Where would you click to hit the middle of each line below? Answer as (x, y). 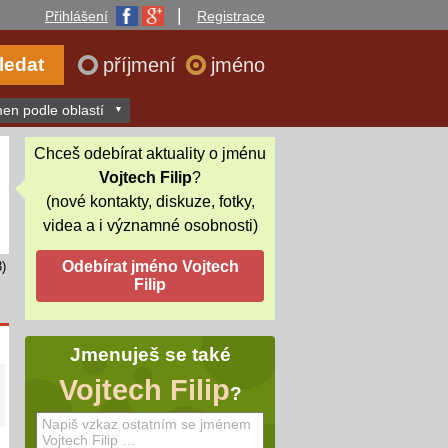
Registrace (231, 16)
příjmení (142, 64)
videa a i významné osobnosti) (150, 225)
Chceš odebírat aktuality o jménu (150, 153)
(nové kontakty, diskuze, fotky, (150, 201)
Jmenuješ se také (150, 355)
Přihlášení (76, 16)
